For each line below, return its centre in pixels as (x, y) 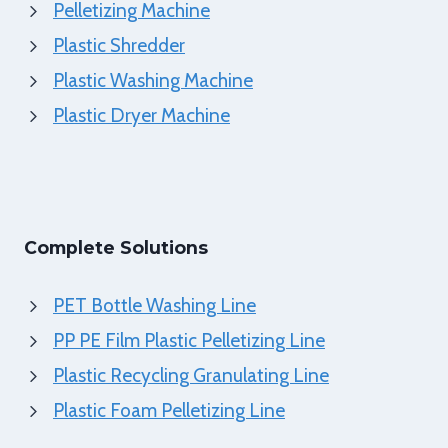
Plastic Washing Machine (153, 80)
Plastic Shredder (119, 45)
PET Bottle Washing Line (154, 305)
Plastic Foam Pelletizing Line (169, 410)
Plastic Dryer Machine (141, 115)
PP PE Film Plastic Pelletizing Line (189, 340)
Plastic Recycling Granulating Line (191, 375)
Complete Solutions (116, 247)
